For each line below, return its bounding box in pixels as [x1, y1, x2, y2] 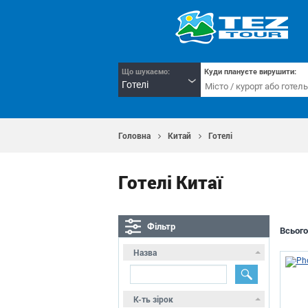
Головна [118, 130, 151, 141]
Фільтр [147, 220, 175, 232]
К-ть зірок [133, 294, 173, 305]
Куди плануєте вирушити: [204, 66, 296, 76]
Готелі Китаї [118, 170, 222, 194]
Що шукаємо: [122, 66, 170, 76]
